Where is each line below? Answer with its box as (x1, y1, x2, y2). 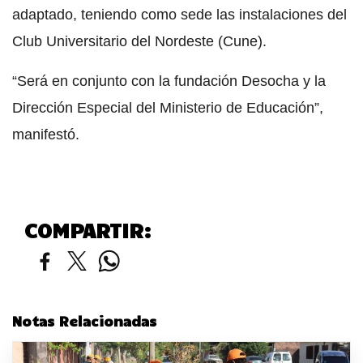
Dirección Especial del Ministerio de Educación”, (12, 100, 323, 117)
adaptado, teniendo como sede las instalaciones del (12, 6, 347, 23)
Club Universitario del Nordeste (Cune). (12, 33, 267, 50)
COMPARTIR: (24, 217, 152, 243)
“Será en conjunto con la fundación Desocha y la (12, 73, 326, 90)
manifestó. (12, 126, 79, 143)
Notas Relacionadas (12, 313, 156, 330)
